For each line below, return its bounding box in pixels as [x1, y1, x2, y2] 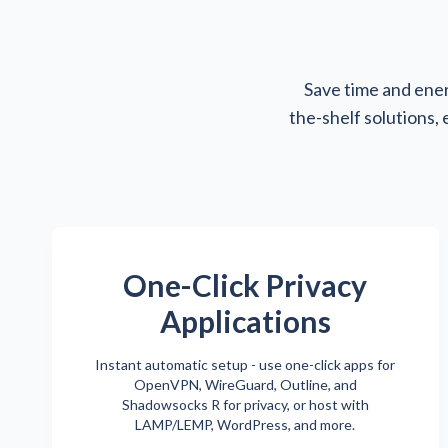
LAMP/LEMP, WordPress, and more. [135, 415, 356, 433]
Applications [159, 302, 331, 339]
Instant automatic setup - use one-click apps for [95, 355, 396, 373]
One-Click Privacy [123, 266, 368, 303]
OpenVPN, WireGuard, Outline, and [133, 375, 357, 393]
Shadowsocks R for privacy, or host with [121, 395, 369, 413]
